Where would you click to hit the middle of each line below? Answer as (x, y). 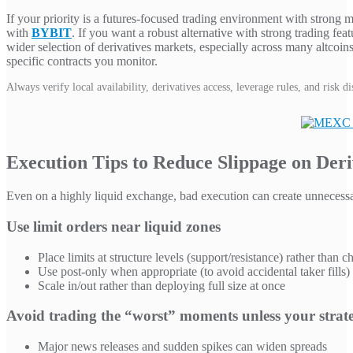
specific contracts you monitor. (82, 61)
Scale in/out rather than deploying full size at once (162, 285)
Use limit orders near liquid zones (113, 226)
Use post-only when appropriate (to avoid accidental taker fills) (194, 271)
